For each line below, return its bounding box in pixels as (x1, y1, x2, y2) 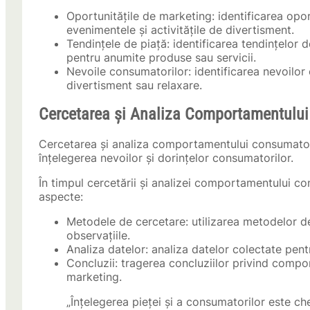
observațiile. (66, 228, 130, 243)
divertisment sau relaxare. (66, 78, 202, 93)
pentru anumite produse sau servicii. (66, 51, 256, 65)
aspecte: (39, 190, 83, 204)
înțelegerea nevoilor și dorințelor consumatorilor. (39, 151, 293, 165)
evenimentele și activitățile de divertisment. (66, 23, 294, 37)
